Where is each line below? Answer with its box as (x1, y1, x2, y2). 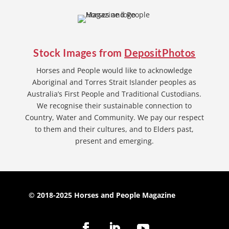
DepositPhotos (124, 46, 196, 59)
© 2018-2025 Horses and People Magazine (29, 190, 175, 200)
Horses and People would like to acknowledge (36, 65, 193, 75)
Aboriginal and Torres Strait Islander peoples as (32, 77, 197, 87)
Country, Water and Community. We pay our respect (25, 112, 204, 122)
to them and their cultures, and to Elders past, (35, 124, 194, 134)
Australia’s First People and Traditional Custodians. (27, 88, 202, 99)
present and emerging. (75, 135, 154, 146)
